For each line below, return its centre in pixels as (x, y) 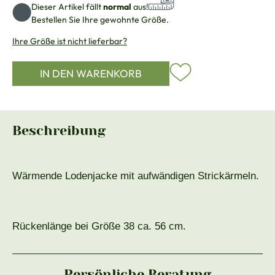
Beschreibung (59, 131)
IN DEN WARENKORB (91, 74)
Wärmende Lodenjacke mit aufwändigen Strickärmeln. (136, 176)
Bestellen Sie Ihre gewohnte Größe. (100, 20)
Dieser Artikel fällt (67, 7)
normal (117, 7)
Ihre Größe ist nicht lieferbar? (70, 41)
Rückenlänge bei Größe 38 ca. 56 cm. (99, 227)
